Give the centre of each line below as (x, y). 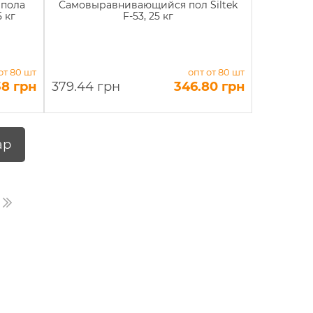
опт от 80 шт (216, 72)
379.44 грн (86, 87)
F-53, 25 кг (148, 16)
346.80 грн (209, 87)
